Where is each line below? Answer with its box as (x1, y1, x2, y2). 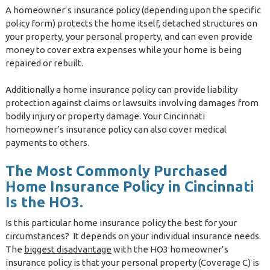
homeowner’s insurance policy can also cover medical (5, 124, 227, 135)
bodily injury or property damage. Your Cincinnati (5, 111, 205, 122)
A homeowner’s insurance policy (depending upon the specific (5, 4, 261, 15)
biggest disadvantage (24, 243, 111, 254)
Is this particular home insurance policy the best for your (5, 217, 237, 228)
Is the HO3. (5, 193, 83, 210)
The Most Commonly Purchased (5, 162, 227, 179)
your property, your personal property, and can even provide (5, 31, 253, 42)
